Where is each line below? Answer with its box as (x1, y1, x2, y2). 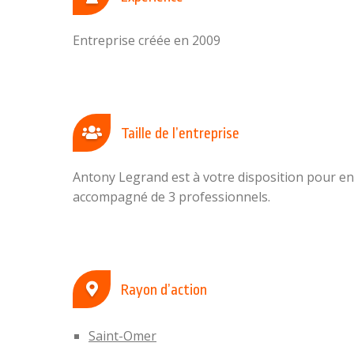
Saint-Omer (88, 327, 156, 345)
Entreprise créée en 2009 (73, 32, 220, 49)
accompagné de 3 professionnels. (73, 188, 270, 205)
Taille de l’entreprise (118, 125, 239, 142)
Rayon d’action (118, 281, 207, 299)
